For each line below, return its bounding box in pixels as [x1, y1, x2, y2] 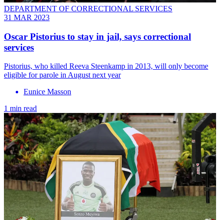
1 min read [4, 104, 37, 113]
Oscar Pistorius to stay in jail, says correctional [4, 31, 191, 42]
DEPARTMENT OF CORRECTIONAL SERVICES [4, 4, 172, 13]
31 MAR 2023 [4, 13, 50, 22]
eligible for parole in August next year [4, 71, 121, 80]
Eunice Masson [24, 87, 71, 96]
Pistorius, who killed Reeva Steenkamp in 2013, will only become [4, 62, 208, 71]
